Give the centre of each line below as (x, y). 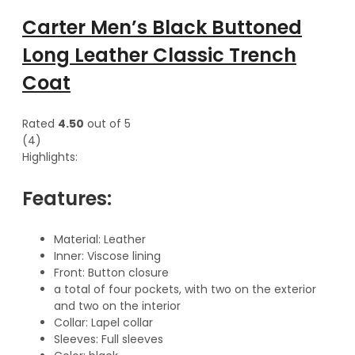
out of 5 (107, 123)
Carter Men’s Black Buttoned (162, 27)
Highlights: (50, 157)
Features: (67, 198)
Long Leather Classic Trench (159, 55)
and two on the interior (117, 305)
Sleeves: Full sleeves (109, 339)
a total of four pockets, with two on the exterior (185, 289)
